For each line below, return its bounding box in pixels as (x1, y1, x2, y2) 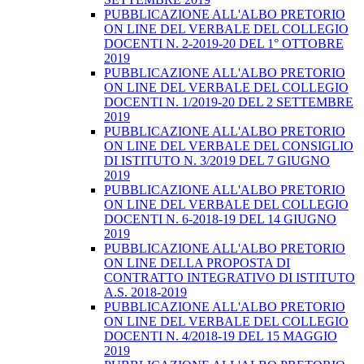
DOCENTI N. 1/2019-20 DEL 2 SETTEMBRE (104, 95, 353, 110)
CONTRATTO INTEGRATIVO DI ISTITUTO (104, 271, 355, 285)
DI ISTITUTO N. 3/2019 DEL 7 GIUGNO (104, 154, 330, 168)
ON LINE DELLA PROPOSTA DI (104, 256, 290, 271)
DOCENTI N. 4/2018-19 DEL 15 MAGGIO (104, 329, 337, 344)
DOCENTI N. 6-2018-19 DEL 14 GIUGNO (104, 212, 336, 227)
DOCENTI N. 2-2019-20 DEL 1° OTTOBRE (104, 37, 344, 51)
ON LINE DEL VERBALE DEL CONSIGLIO (104, 139, 353, 154)
